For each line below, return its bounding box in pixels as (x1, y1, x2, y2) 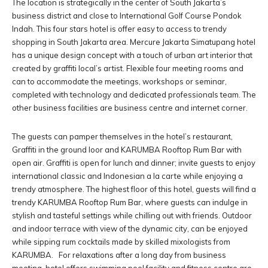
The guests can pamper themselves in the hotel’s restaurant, (12, 132, 233, 142)
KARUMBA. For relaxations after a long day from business (12, 250, 226, 260)
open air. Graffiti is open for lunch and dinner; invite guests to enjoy (12, 158, 255, 168)
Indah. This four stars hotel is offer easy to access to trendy (12, 24, 227, 34)
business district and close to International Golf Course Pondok (12, 11, 242, 21)
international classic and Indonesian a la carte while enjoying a (12, 171, 243, 181)
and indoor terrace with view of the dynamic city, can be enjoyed (12, 224, 248, 234)
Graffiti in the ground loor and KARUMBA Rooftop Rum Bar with (12, 145, 242, 155)
